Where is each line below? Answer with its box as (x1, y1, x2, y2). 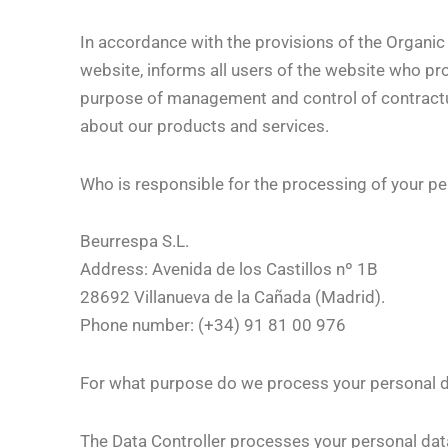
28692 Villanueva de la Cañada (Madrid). (80, 287, 385, 308)
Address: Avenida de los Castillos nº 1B (80, 259, 378, 280)
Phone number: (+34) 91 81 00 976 (80, 315, 346, 336)
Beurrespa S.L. (80, 231, 189, 252)
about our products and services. (80, 115, 329, 136)
